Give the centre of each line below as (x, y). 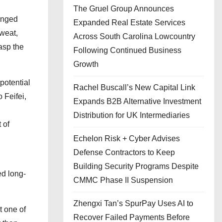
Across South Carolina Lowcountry (134, 36)
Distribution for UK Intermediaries (132, 115)
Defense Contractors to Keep (124, 152)
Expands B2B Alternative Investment (137, 101)
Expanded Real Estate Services (129, 23)
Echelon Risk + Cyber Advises (127, 139)
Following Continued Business (127, 50)
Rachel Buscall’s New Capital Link (134, 87)
